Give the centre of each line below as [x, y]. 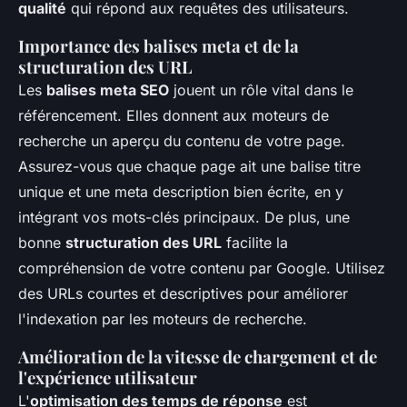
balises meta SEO [108, 90]
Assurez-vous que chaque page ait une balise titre [189, 166]
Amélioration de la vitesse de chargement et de [198, 357]
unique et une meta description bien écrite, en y [181, 192]
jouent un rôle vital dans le [261, 90]
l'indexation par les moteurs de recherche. [163, 319]
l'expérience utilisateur [108, 377]
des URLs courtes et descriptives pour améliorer [183, 293]
